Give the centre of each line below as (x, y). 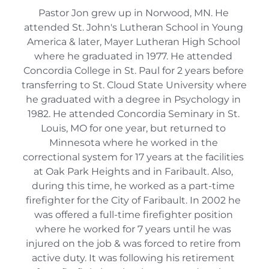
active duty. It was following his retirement (133, 258)
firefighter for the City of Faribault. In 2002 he (133, 200)
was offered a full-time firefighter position (133, 214)
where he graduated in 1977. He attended (133, 56)
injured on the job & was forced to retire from (133, 243)
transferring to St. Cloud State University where (134, 85)
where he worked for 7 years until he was (133, 229)
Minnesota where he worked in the (133, 142)
